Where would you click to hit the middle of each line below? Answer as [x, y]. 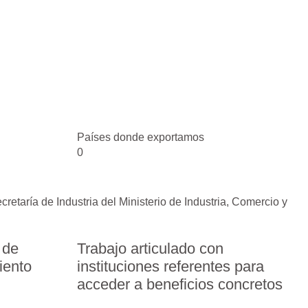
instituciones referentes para [170, 267]
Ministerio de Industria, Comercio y [203, 202]
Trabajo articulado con [150, 249]
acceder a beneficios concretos [180, 285]
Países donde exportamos [141, 137]
